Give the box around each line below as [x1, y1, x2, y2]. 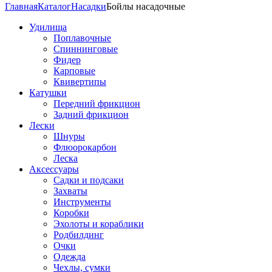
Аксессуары [29, 163, 79, 174]
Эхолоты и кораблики [53, 218, 144, 229]
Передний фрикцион [53, 98, 140, 109]
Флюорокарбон [53, 141, 117, 152]
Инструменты [53, 196, 111, 207]
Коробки [53, 207, 89, 218]
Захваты [53, 185, 87, 196]
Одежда [53, 251, 86, 262]
